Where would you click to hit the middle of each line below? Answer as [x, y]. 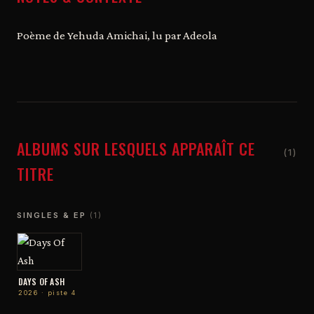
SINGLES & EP [53, 215]
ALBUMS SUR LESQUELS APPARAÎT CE [136, 148]
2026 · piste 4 [47, 292]
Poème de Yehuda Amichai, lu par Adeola [117, 35]
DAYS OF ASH [42, 281]
